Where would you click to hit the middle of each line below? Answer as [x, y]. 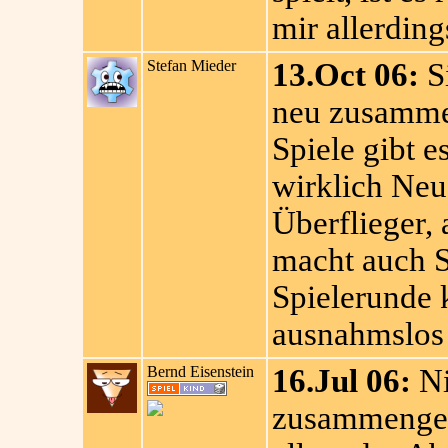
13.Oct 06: [345, 75]
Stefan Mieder [191, 65]
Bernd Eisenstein [200, 371]
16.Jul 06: [341, 381]
